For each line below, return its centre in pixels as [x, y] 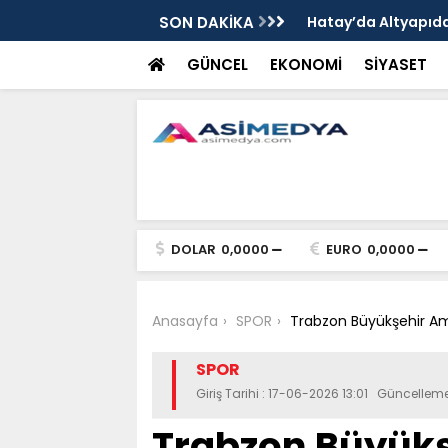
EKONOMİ [305, 64]
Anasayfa [184, 321]
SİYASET [395, 64]
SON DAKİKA [208, 22]
